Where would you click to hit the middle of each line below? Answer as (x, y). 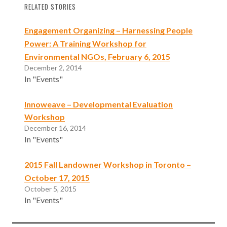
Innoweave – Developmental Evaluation (99, 104)
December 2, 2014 (53, 67)
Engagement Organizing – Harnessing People (108, 30)
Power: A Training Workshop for (85, 43)
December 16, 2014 (55, 128)
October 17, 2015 (57, 178)
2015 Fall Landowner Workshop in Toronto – (108, 165)
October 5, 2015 (50, 189)
